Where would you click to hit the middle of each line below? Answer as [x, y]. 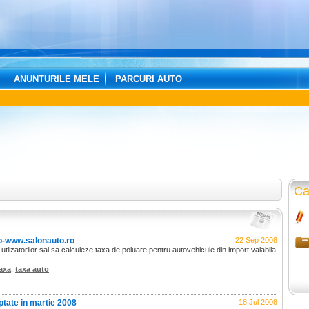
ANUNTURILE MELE [57, 79]
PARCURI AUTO [149, 79]
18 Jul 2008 [258, 302]
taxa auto [32, 269]
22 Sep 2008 [256, 240]
